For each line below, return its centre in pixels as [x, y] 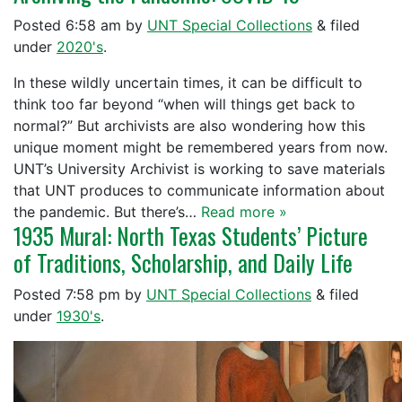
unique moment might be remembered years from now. [201, 147]
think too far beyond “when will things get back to [184, 104]
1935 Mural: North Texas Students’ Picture [191, 236]
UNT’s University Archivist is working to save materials [199, 169]
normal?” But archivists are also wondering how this [189, 126]
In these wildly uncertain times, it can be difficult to [188, 83]
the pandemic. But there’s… [107, 212]
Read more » [244, 212]
